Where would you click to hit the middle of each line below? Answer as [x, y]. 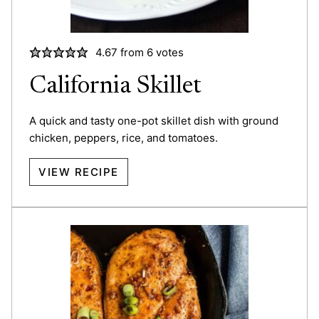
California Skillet [115, 87]
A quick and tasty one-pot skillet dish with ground [154, 120]
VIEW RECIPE [79, 172]
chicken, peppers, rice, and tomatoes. [124, 137]
